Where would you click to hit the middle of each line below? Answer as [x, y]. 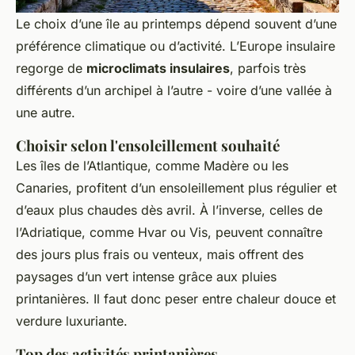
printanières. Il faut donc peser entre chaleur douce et [176, 298]
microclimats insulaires [158, 68]
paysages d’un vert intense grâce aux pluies [146, 276]
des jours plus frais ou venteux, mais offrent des [160, 254]
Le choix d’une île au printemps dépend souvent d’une [176, 23]
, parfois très [268, 68]
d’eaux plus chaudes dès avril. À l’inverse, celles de [169, 210]
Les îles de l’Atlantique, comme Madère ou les [152, 165]
